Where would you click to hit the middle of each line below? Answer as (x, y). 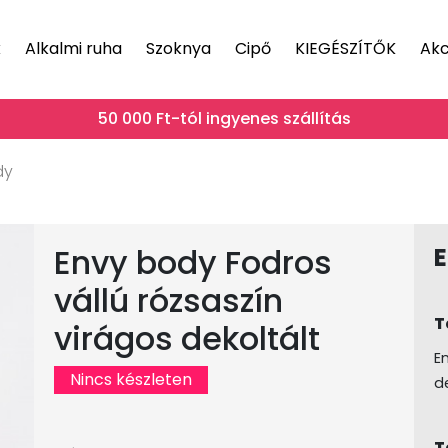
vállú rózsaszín (168, 300)
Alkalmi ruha (73, 48)
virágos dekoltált (186, 338)
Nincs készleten (130, 379)
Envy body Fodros (192, 262)
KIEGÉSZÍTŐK (345, 48)
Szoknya (178, 48)
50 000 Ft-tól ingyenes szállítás (224, 118)
